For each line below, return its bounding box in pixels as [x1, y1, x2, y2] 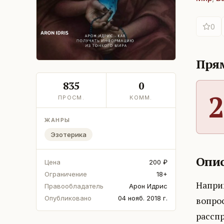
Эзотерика [50, 130, 86, 138]
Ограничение [44, 169, 87, 178]
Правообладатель [44, 181, 103, 190]
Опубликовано [44, 193, 91, 202]
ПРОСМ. [58, 93, 84, 101]
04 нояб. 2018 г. [118, 193, 167, 202]
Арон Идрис [129, 181, 167, 190]
